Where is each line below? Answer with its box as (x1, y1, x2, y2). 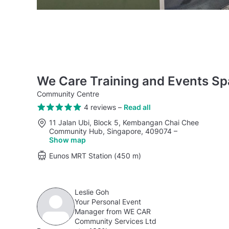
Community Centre (37, 89, 99, 98)
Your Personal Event (75, 197, 141, 206)
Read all (123, 103, 151, 112)
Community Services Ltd (75, 216, 156, 225)
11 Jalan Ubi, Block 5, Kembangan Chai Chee (49, 118, 199, 127)
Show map (49, 135, 86, 144)
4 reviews (83, 103, 116, 112)
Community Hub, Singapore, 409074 (49, 126, 174, 135)
